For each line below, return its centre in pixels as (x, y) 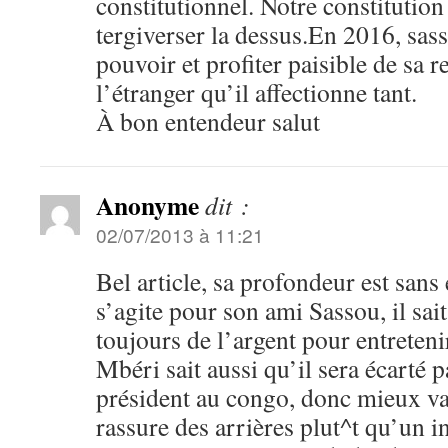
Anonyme (147, 205)
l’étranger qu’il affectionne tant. (256, 92)
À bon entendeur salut (208, 121)
